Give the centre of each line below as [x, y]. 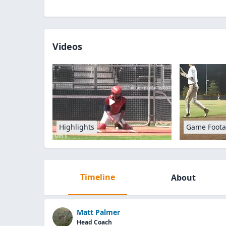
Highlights [77, 127]
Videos [67, 46]
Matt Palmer [98, 212]
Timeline [97, 177]
